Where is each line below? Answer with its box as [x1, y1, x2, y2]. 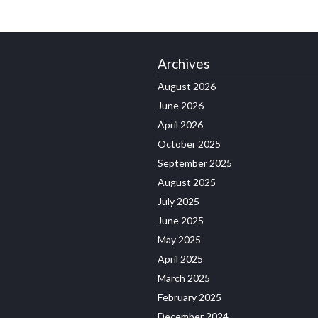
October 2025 [158, 137, 221, 150]
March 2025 [158, 271, 210, 284]
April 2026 [158, 118, 203, 131]
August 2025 [158, 175, 216, 188]
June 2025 [158, 214, 204, 226]
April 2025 [158, 252, 203, 265]
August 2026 [158, 79, 216, 92]
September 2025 [158, 156, 232, 169]
